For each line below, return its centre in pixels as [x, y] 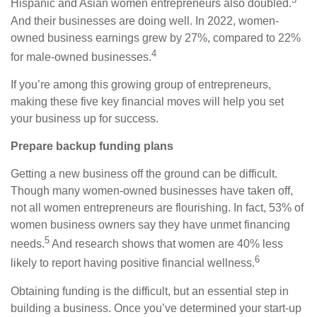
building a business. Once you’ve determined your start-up [156, 308]
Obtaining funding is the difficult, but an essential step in [150, 291]
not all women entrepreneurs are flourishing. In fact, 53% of [157, 207]
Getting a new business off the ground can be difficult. [144, 173]
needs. [28, 244]
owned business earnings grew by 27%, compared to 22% [156, 38]
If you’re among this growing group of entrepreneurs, [141, 84]
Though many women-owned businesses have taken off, [152, 190]
